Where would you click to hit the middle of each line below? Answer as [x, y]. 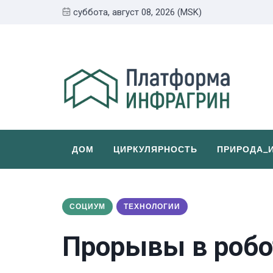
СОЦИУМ [87, 206]
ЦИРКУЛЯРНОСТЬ [155, 149]
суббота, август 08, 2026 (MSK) [137, 12]
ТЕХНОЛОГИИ [152, 206]
